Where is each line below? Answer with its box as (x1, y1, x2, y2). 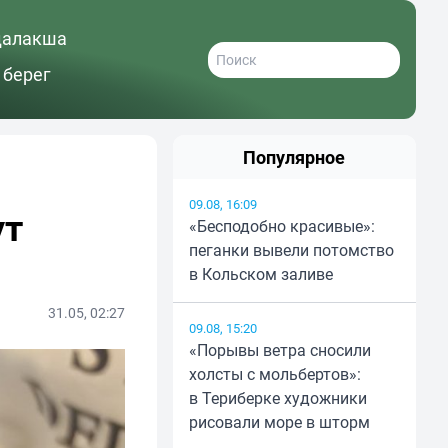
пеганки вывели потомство (188, 239, 394, 262)
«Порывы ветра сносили (188, 339, 371, 362)
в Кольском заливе (188, 263, 333, 286)
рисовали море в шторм (188, 411, 370, 434)
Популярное (243, 145, 346, 170)
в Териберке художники (188, 387, 367, 410)
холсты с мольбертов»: (188, 363, 361, 386)
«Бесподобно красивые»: (188, 215, 375, 238)
